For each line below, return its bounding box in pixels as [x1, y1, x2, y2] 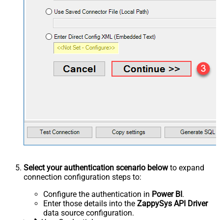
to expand [168, 163, 204, 172]
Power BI [152, 189, 182, 199]
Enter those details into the [43, 198, 137, 208]
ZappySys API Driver [137, 198, 208, 208]
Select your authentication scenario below [24, 163, 168, 172]
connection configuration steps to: [24, 172, 141, 182]
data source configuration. [43, 208, 134, 218]
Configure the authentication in [43, 189, 152, 199]
